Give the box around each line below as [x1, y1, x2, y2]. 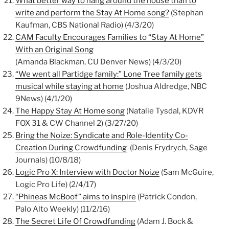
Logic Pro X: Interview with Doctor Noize [15, 168, 159, 177]
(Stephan [169, 8, 203, 18]
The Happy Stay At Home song [15, 106, 125, 116]
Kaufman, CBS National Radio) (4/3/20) [15, 20, 154, 30]
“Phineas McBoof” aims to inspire [15, 192, 136, 202]
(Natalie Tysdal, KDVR [125, 106, 203, 116]
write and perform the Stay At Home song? [15, 8, 169, 18]
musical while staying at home [15, 82, 124, 91]
